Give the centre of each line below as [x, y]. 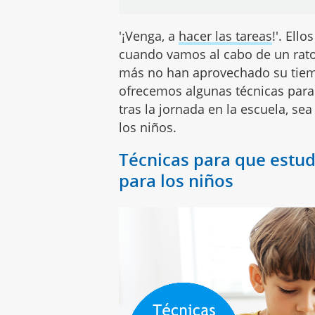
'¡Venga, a [149, 36]
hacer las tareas [226, 36]
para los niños [176, 180]
